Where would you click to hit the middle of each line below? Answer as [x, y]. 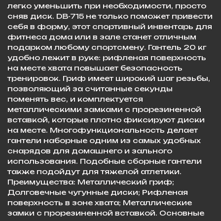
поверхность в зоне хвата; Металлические [100, 202]
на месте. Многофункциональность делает [103, 130]
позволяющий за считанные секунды [90, 88]
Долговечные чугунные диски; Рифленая [98, 192]
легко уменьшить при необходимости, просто [107, 5]
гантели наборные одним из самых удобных [104, 140]
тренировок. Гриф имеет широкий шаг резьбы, [109, 78]
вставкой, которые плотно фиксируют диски [106, 119]
